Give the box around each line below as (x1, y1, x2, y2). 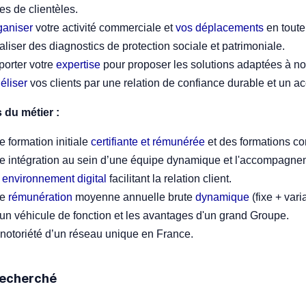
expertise (56, 58, 100, 70)
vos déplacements (173, 21, 264, 33)
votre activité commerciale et (33, 21, 173, 33)
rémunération (8, 191, 72, 203)
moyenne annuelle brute (72, 191, 195, 203)
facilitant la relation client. (107, 172, 234, 184)
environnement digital (2, 172, 107, 184)
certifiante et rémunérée (91, 135, 205, 148)
